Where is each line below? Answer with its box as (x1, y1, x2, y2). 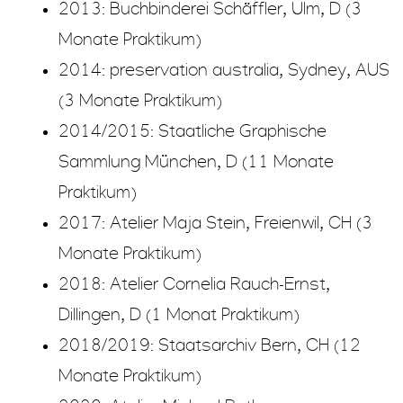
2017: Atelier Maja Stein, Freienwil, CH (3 (58, 214, 372, 233)
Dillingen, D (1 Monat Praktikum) (58, 306, 300, 325)
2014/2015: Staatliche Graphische (58, 122, 327, 141)
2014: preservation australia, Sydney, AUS (58, 61, 390, 80)
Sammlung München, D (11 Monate (58, 153, 334, 172)
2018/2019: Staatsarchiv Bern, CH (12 (58, 336, 361, 355)
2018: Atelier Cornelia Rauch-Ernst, (58, 275, 330, 294)
